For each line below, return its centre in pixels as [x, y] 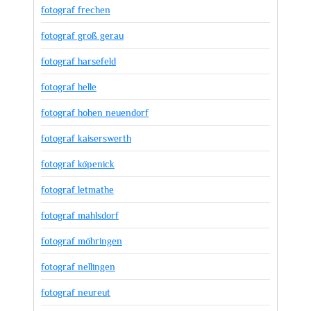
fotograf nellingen [78, 267]
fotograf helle [69, 87]
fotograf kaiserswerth [86, 138]
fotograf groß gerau [82, 35]
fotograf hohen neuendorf [95, 112]
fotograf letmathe [77, 190]
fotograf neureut [76, 292]
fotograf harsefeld [78, 61]
